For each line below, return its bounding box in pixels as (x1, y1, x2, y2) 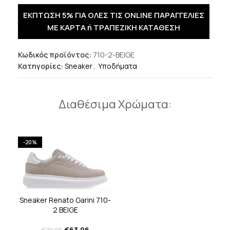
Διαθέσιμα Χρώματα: (59, 97, 171, 112)
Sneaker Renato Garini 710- (20, 195, 111, 205)
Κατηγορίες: (18, 61, 63, 71)
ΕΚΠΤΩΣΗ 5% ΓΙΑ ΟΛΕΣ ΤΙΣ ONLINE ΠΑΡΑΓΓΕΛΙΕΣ (23, 10, 204, 21)
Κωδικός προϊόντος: (18, 50, 93, 60)
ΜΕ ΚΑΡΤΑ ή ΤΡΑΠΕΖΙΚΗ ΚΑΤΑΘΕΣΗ (47, 22, 180, 33)
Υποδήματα (98, 61, 137, 71)
